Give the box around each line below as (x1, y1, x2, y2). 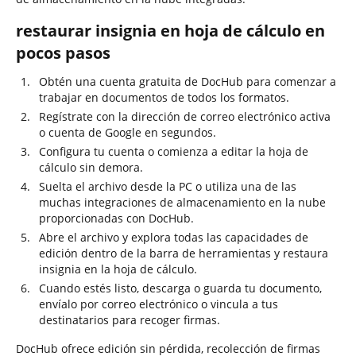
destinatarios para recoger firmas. (39, 312, 220, 327)
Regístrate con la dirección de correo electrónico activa (39, 109, 331, 124)
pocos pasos (16, 42, 110, 64)
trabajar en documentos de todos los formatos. (39, 90, 289, 105)
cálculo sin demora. (39, 160, 143, 175)
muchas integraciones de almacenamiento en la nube (39, 195, 326, 210)
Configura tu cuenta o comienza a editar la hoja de (39, 144, 308, 159)
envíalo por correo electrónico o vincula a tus (39, 296, 278, 311)
